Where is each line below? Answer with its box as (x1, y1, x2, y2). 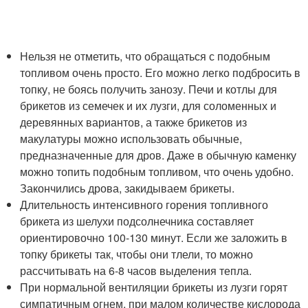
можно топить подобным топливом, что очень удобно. (20, 164, 294, 180)
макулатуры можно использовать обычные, (20, 131, 243, 147)
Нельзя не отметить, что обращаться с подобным (20, 48, 271, 65)
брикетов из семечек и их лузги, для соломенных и (20, 98, 277, 114)
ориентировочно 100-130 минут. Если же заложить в (20, 230, 288, 246)
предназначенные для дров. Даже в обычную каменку (20, 147, 297, 164)
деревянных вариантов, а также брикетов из (20, 114, 247, 131)
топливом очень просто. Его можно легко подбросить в (20, 65, 301, 81)
